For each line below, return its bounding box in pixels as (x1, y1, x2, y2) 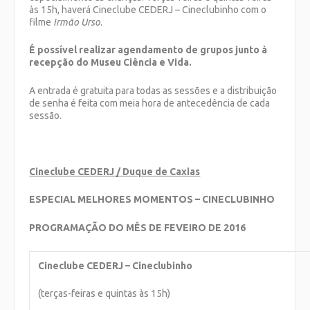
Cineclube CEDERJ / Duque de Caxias (29, 165, 201, 177)
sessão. (29, 109, 62, 121)
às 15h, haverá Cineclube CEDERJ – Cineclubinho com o (29, 4, 267, 15)
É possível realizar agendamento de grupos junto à (29, 44, 268, 56)
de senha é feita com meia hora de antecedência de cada (29, 97, 271, 109)
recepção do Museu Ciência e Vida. (29, 57, 192, 69)
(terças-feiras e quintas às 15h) (38, 288, 171, 300)
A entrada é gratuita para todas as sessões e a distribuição (29, 84, 277, 96)
